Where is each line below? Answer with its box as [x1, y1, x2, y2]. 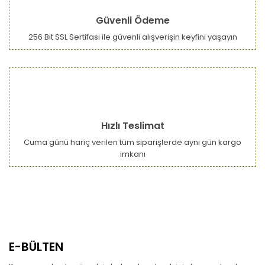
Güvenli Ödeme [95, 14, 170, 27]
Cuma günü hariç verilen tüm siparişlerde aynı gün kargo [24, 137, 241, 148]
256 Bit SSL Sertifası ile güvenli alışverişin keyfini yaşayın [28, 31, 237, 43]
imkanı [119, 148, 146, 160]
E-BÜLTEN [9, 238, 63, 255]
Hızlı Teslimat [101, 119, 164, 132]
